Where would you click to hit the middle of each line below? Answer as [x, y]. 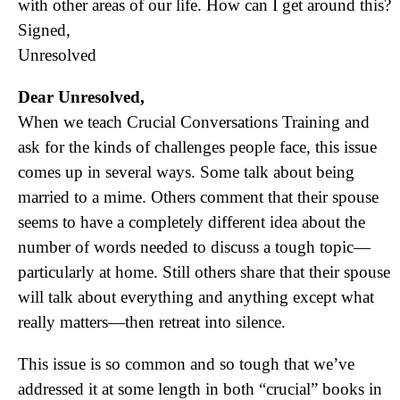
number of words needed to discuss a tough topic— [194, 247]
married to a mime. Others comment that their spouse [198, 197]
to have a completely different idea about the [212, 222]
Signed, [44, 30]
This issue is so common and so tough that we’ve [186, 364]
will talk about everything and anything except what [196, 297]
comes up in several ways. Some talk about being [186, 172]
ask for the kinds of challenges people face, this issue [197, 147]
